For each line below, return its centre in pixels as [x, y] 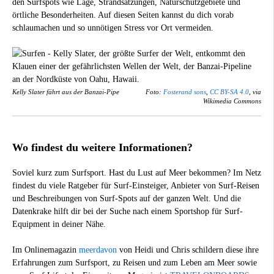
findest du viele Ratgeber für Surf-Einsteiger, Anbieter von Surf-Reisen [136, 185]
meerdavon [98, 250]
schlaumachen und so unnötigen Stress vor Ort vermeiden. [113, 28]
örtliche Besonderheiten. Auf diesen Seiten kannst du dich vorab [123, 15]
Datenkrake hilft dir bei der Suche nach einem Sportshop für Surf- [128, 211]
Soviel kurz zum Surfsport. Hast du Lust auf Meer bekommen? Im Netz [137, 172]
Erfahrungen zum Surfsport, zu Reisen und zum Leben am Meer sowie [135, 262]
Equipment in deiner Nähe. [59, 224]
